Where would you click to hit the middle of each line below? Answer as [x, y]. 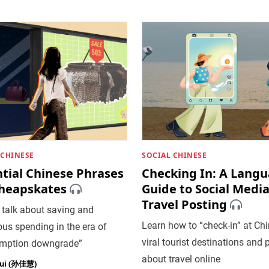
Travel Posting [184, 204]
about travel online [181, 259]
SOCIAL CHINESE [174, 155]
